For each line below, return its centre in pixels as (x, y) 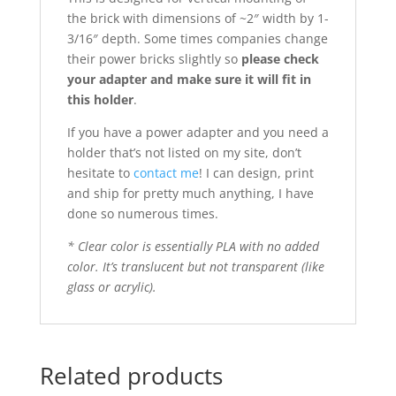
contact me (166, 173)
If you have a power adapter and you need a (198, 133)
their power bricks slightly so (154, 59)
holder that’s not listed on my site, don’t (184, 153)
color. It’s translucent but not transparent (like (195, 267)
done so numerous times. (142, 214)
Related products (131, 376)
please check (280, 59)
